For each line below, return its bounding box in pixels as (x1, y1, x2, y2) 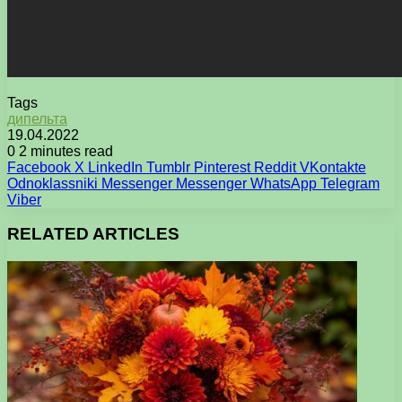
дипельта (7, 110, 67, 127)
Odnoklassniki (7, 175, 98, 191)
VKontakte (300, 159, 366, 175)
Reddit (254, 159, 296, 175)
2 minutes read (15, 143, 113, 159)
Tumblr (146, 159, 190, 175)
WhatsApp (250, 175, 317, 191)
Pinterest (194, 159, 250, 175)
